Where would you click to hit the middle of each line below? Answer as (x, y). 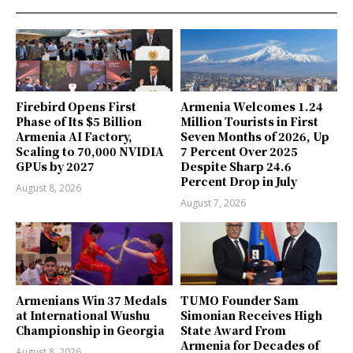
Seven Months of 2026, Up (255, 137)
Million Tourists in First (249, 122)
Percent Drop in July (239, 182)
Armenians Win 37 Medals (91, 300)
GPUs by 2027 (55, 167)
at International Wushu (83, 315)
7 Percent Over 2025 (239, 152)
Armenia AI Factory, (74, 137)
